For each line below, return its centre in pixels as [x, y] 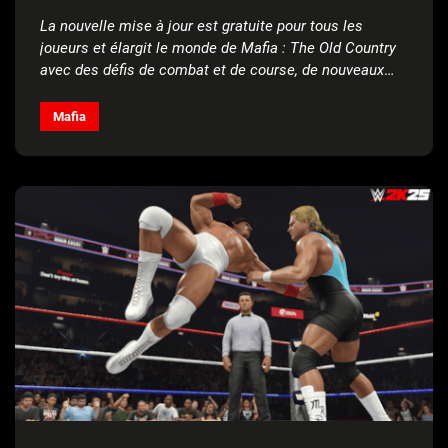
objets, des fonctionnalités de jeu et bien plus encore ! [218, 92]
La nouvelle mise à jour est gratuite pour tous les [201, 26]
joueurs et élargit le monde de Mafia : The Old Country [218, 48]
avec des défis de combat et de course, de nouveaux [212, 70]
